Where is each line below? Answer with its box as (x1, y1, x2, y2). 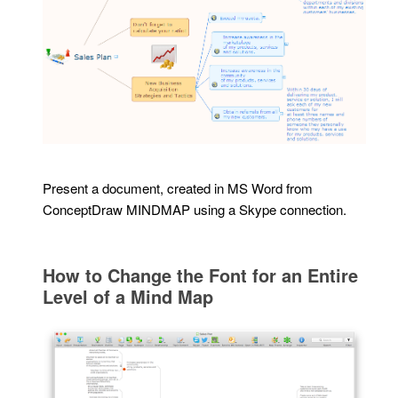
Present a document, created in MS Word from (43, 178, 314, 197)
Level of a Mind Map (43, 283, 214, 309)
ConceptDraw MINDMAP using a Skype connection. (43, 199, 347, 219)
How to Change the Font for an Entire (43, 261, 359, 288)
